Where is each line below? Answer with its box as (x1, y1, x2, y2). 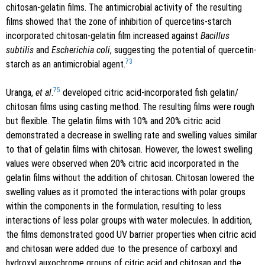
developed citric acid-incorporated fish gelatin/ (60, 86, 238, 98)
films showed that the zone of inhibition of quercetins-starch (6, 15, 231, 27)
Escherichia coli (51, 44, 110, 56)
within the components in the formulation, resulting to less (6, 200, 222, 212)
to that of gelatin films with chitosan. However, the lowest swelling (6, 143, 253, 155)
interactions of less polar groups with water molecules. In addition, (6, 214, 252, 226)
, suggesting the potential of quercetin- (110, 44, 257, 56)
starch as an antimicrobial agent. (6, 58, 125, 70)
